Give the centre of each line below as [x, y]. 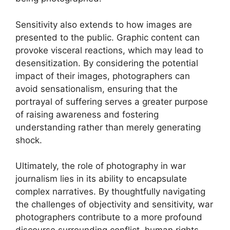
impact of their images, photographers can [103, 76]
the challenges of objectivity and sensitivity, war [114, 204]
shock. [29, 140]
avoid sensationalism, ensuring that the [97, 89]
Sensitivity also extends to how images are [104, 24]
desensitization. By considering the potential [107, 63]
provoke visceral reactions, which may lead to [109, 50]
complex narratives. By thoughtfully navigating [110, 191]
